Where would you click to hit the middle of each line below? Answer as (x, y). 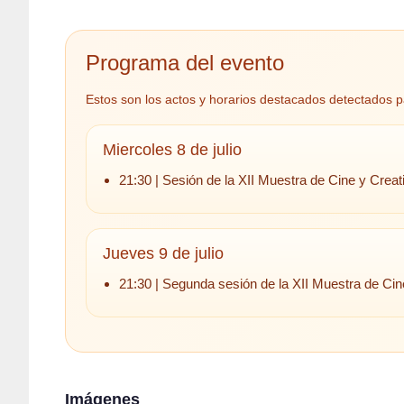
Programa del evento (185, 63)
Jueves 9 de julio (163, 254)
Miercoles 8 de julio (172, 150)
